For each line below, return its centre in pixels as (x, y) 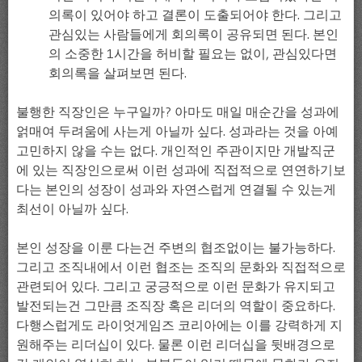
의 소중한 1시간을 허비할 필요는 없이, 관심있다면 (193, 53)
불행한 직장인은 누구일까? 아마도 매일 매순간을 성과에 (178, 111)
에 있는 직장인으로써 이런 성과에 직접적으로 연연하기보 (181, 169)
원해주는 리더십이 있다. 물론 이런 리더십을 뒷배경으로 (176, 344)
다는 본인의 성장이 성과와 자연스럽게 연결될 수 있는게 (176, 189)
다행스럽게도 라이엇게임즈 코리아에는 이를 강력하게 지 (179, 324)
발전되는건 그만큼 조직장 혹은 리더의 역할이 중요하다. (176, 305)
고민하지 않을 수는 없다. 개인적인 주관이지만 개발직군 (176, 150)
